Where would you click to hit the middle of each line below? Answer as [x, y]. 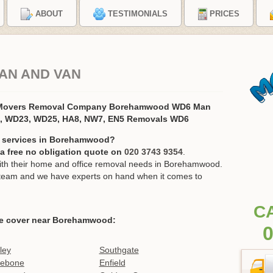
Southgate [119, 250]
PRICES [224, 14]
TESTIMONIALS [137, 14]
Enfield [112, 263]
